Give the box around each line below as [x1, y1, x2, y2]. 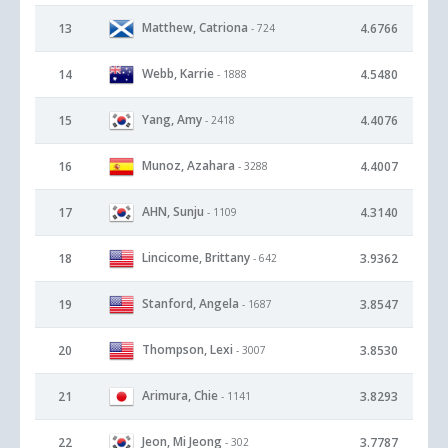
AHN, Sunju [142, 202, 204, 220]
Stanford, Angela [142, 294, 239, 312]
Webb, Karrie [142, 64, 214, 82]
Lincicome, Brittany [142, 248, 250, 266]
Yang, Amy [142, 110, 202, 128]
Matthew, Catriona [142, 18, 248, 36]
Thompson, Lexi [142, 340, 233, 358]
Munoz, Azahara [142, 156, 235, 174]
